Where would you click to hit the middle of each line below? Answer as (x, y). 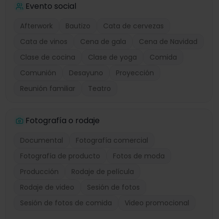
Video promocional (157, 203)
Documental (42, 140)
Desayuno (86, 73)
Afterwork (37, 26)
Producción (40, 172)
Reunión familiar (48, 88)
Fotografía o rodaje (63, 120)
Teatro (100, 88)
